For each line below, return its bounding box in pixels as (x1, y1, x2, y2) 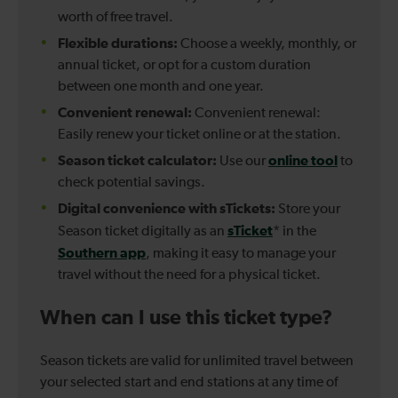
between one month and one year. (58, 79, 267, 94)
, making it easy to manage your (146, 246, 336, 261)
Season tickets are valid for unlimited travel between (40, 354, 354, 369)
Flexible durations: (58, 36, 178, 51)
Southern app (58, 245, 146, 260)
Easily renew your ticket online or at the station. (58, 127, 341, 142)
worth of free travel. (58, 10, 173, 25)
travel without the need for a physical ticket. (58, 267, 323, 283)
